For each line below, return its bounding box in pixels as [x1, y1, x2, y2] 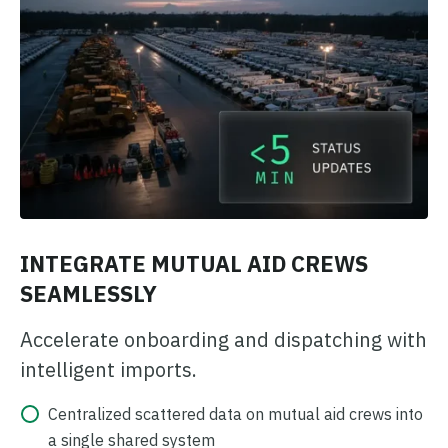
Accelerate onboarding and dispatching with [20, 326, 427, 354]
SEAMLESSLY [20, 279, 157, 309]
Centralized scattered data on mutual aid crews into [48, 404, 423, 425]
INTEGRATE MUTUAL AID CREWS [20, 249, 368, 279]
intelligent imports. [20, 356, 197, 384]
